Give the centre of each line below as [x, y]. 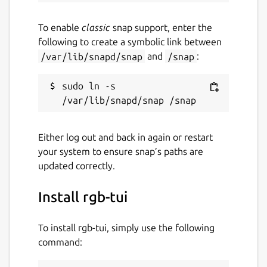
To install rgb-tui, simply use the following [126, 228]
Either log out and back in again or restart [125, 137]
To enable [60, 28]
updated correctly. [77, 166]
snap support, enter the [161, 28]
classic [96, 28]
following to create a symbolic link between [130, 42]
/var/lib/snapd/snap [91, 56]
